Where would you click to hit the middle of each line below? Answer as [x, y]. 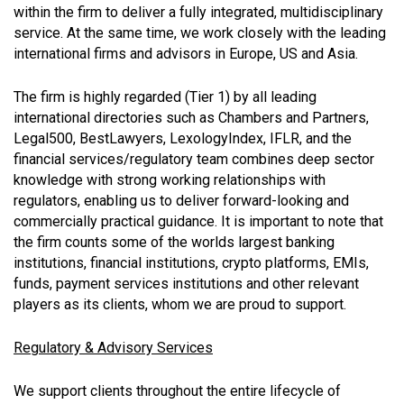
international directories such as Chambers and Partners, [191, 117]
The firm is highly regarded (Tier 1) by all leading [165, 96]
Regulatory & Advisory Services [113, 347]
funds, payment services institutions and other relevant [186, 283]
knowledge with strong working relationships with [170, 179]
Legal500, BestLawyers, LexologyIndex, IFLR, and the [183, 138]
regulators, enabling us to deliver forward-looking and [181, 200]
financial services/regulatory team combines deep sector [194, 159]
